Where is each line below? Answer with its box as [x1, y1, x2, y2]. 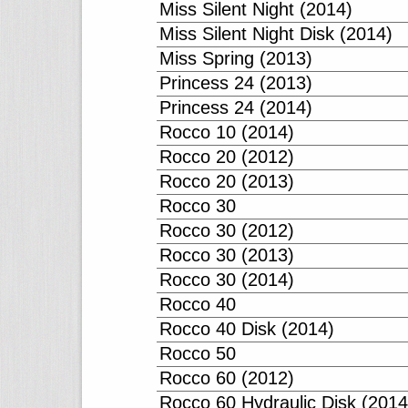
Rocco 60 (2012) [159, 368, 294, 388]
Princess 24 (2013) [159, 73, 312, 93]
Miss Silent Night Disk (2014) [159, 24, 393, 44]
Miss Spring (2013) [159, 48, 312, 68]
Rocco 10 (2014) [159, 122, 294, 142]
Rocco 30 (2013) [159, 245, 294, 265]
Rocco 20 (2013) [159, 171, 294, 191]
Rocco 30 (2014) [159, 270, 294, 290]
